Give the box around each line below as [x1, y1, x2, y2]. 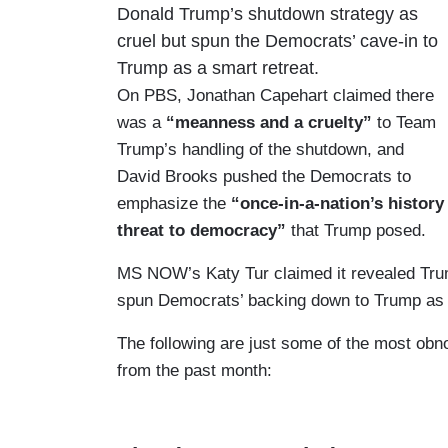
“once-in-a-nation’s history [231, 193, 444, 213]
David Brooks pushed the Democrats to [117, 166, 411, 186]
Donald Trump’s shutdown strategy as [117, 3, 418, 24]
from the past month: [117, 360, 272, 380]
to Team [372, 112, 436, 132]
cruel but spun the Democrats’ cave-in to [117, 30, 438, 51]
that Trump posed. [286, 220, 431, 240]
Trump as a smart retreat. [117, 57, 324, 78]
